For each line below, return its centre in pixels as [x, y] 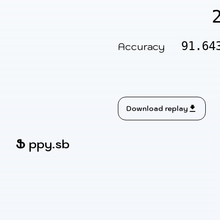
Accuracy [141, 47]
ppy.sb [49, 144]
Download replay [157, 109]
